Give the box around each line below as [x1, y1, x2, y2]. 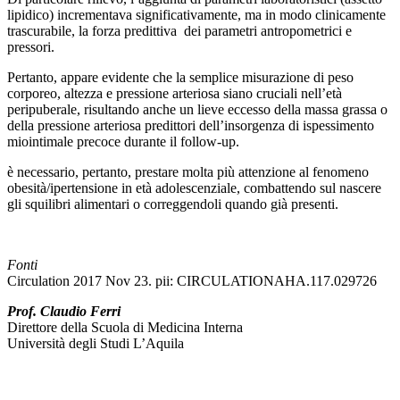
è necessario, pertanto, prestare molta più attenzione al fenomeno [7, 164, 369, 179]
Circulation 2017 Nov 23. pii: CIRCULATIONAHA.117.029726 [7, 273, 377, 288]
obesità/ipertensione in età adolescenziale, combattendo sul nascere [7, 180, 381, 196]
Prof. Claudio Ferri [7, 304, 121, 319]
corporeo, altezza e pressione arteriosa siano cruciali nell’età [7, 86, 342, 101]
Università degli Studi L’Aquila [7, 336, 184, 351]
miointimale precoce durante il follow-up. [7, 134, 239, 149]
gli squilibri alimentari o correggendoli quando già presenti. [7, 196, 338, 212]
